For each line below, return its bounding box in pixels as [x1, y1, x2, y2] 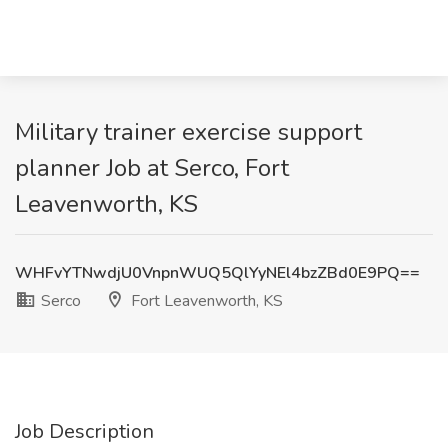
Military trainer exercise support [15, 116, 362, 148]
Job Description [15, 418, 154, 445]
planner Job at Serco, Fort [15, 152, 289, 184]
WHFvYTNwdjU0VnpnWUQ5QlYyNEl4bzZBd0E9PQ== [15, 262, 420, 284]
